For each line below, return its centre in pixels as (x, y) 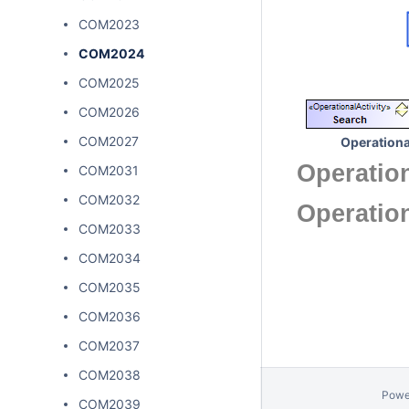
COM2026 (109, 112)
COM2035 (110, 287)
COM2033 (110, 229)
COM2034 (110, 258)
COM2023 (109, 24)
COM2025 (109, 83)
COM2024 (111, 53)
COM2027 (109, 141)
